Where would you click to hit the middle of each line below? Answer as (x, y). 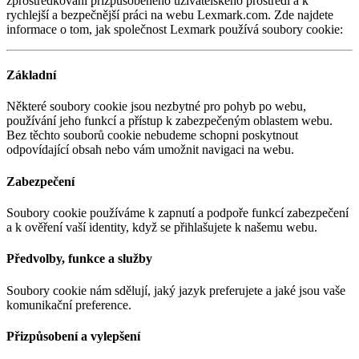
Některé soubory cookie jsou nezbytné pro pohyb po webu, (156, 107)
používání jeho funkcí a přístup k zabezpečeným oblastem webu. (169, 121)
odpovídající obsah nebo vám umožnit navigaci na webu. (150, 150)
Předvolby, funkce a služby (79, 259)
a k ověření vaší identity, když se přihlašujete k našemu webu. (162, 227)
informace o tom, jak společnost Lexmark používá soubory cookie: (175, 29)
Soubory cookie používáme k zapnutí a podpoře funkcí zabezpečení (177, 213)
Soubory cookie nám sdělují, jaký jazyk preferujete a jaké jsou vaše (176, 290)
